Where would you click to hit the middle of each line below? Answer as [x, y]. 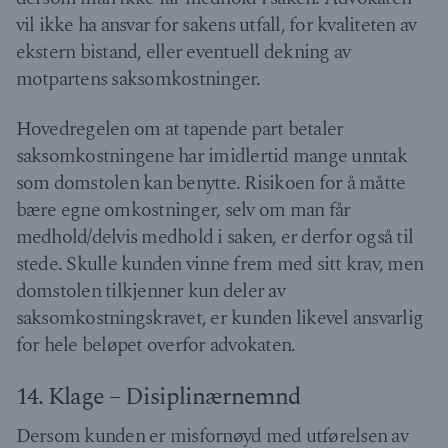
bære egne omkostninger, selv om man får [183, 210]
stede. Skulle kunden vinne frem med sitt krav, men [219, 264]
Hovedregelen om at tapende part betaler [179, 129]
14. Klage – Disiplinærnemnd [157, 396]
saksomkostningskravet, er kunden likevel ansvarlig [219, 318]
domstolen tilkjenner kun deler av [150, 291]
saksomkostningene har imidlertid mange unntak [211, 156]
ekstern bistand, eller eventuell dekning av [183, 51]
